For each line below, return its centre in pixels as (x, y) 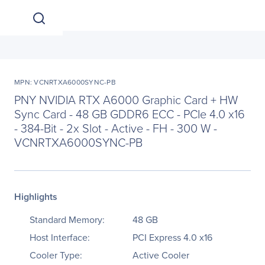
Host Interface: (60, 237)
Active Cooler (161, 255)
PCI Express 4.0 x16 (172, 237)
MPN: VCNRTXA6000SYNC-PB (65, 82)
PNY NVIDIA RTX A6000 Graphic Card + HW (126, 99)
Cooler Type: (56, 255)
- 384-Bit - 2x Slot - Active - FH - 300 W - (116, 128)
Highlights (36, 197)
